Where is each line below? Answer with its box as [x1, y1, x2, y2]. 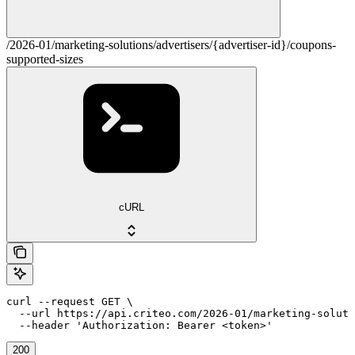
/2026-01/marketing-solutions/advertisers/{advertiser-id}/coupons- [6, 38, 336, 52]
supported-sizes [6, 52, 83, 67]
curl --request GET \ [6, 295, 133, 307]
